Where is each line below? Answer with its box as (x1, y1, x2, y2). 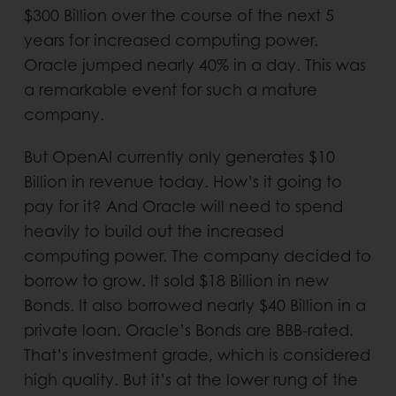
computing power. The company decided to (23, 246, 371, 265)
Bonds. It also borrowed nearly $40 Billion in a (23, 295, 366, 315)
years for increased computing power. (23, 30, 318, 49)
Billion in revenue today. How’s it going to (23, 171, 342, 191)
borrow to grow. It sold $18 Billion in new (23, 270, 329, 290)
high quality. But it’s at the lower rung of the (23, 369, 358, 389)
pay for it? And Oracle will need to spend (23, 196, 343, 216)
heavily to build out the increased (23, 221, 284, 240)
